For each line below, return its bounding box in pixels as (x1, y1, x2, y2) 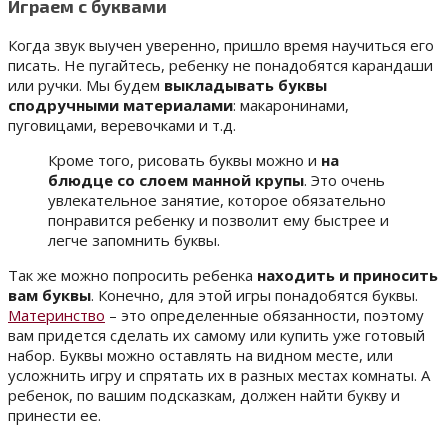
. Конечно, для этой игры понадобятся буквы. (91, 284, 418, 305)
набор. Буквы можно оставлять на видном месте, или (8, 344, 393, 365)
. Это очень (304, 169, 385, 190)
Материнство (8, 304, 105, 325)
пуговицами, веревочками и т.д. (8, 114, 236, 135)
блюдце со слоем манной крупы (48, 169, 304, 190)
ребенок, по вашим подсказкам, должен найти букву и (8, 384, 400, 405)
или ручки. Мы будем (8, 74, 164, 95)
